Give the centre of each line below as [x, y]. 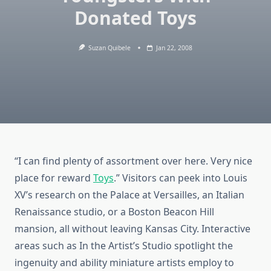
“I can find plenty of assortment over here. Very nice [133, 161]
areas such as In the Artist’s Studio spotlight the [124, 246]
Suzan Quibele [110, 48]
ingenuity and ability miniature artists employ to [124, 263]
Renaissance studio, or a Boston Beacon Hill [114, 212]
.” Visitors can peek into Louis [181, 178]
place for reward [54, 178]
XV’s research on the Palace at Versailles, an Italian [129, 195]
